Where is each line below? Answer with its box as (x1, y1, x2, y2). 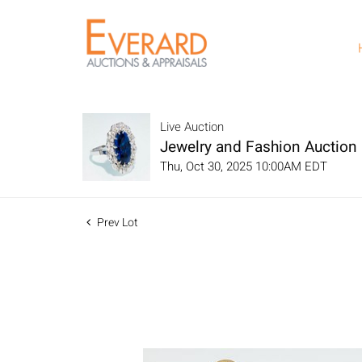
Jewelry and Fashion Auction (160, 136, 357, 158)
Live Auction (160, 118, 224, 136)
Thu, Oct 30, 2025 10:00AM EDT (160, 158, 327, 175)
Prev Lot (95, 214, 138, 231)
